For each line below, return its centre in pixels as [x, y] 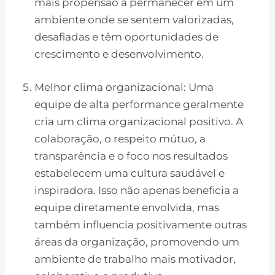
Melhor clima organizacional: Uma [124, 87]
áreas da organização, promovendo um [137, 242]
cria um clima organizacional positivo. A [139, 121]
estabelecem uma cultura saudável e [130, 173]
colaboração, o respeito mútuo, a [120, 138]
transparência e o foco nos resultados [131, 156]
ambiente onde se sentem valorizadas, [134, 20]
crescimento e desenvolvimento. [121, 54]
